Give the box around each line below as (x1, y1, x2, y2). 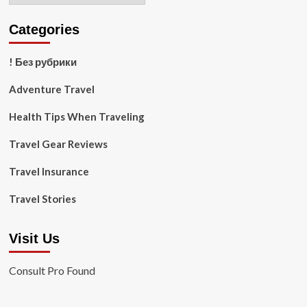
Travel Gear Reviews (8, 138, 108, 150)
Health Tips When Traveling (8, 110, 145, 123)
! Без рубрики (8, 56, 77, 68)
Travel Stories (8, 193, 76, 205)
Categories (8, 22, 79, 37)
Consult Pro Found (8, 264, 95, 277)
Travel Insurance (8, 165, 89, 177)
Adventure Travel (8, 83, 95, 95)
